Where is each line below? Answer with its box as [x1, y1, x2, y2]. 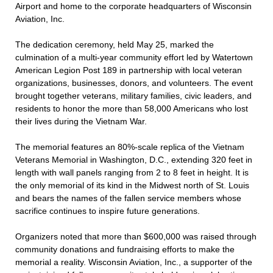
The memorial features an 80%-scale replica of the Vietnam [15, 141, 244, 152]
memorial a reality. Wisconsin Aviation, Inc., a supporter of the [15, 257, 252, 267]
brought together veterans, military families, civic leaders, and [15, 90, 252, 101]
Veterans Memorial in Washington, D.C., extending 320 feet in [15, 154, 252, 165]
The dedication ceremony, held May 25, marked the [15, 39, 214, 49]
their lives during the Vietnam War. [15, 116, 147, 126]
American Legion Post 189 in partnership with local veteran [15, 65, 242, 75]
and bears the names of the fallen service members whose [15, 193, 241, 203]
